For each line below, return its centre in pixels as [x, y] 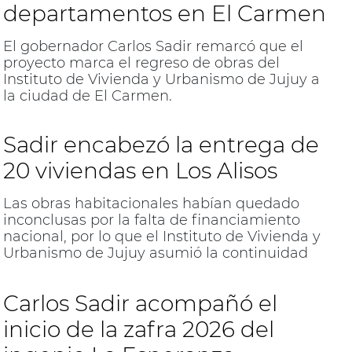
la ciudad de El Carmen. [87, 95]
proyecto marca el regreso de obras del [141, 62]
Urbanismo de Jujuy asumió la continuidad [155, 253]
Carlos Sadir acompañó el [140, 304]
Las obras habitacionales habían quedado [151, 203]
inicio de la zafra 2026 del [138, 330]
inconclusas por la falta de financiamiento [151, 220]
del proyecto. [48, 269]
